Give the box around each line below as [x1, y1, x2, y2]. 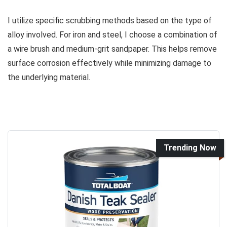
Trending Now [164, 142, 216, 153]
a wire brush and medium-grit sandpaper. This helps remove [8, 44, 217, 54]
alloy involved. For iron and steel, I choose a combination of [8, 29, 217, 40]
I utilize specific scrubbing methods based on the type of [8, 15, 212, 25]
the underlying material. [8, 72, 90, 82]
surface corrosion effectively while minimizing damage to [8, 58, 211, 68]
